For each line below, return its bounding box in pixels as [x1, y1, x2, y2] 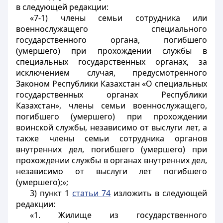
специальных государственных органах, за [16, 56, 207, 67]
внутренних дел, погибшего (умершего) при [16, 144, 207, 155]
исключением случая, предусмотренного [16, 67, 207, 78]
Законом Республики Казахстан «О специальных [16, 78, 207, 89]
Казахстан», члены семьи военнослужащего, [16, 100, 207, 111]
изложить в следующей [111, 188, 208, 199]
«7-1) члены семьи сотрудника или [30, 12, 207, 23]
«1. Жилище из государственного [30, 210, 207, 221]
